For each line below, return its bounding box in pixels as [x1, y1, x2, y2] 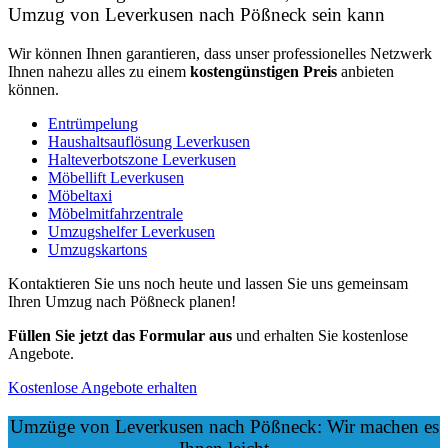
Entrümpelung [48, 115, 138, 133]
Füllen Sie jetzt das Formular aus [8, 327, 232, 345]
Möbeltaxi [48, 187, 112, 205]
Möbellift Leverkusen [48, 169, 184, 187]
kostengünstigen [190, 63, 299, 81]
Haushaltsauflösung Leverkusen [48, 133, 250, 151]
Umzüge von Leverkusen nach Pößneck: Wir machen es [9, 415, 439, 437]
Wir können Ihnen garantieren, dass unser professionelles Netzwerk [8, 45, 432, 63]
